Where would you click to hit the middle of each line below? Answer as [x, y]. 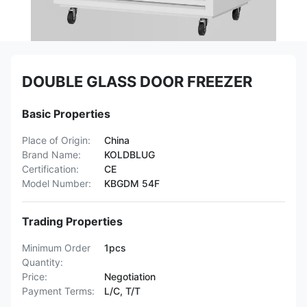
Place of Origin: [56, 140]
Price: [35, 277]
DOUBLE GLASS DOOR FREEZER [137, 82]
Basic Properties [66, 114]
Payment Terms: [58, 291]
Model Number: [57, 183]
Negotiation [130, 277]
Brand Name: [51, 155]
